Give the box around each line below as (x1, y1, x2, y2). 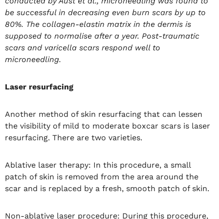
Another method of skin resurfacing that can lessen (5, 109, 202, 119)
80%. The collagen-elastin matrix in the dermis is (5, 19, 191, 29)
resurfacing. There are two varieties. (5, 132, 145, 142)
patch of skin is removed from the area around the (5, 172, 198, 181)
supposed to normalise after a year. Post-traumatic (5, 31, 199, 41)
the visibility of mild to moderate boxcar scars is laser (5, 121, 210, 131)
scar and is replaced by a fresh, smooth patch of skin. (5, 183, 209, 193)
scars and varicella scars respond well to (5, 43, 160, 52)
